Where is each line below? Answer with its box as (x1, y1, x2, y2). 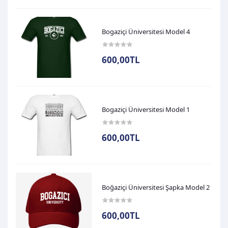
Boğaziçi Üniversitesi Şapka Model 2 (102, 183, 210, 192)
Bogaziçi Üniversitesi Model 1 (102, 105, 190, 115)
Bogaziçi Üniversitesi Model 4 (102, 27, 190, 37)
